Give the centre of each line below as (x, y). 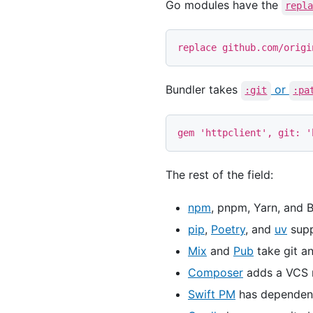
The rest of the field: (219, 175)
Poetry (228, 230)
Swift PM (212, 294)
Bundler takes (203, 90)
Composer (216, 273)
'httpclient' (233, 133)
